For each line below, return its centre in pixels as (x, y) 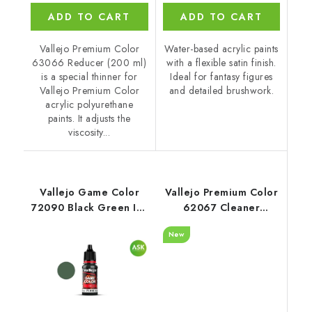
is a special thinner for (89, 77)
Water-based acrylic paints (221, 49)
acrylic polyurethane (89, 105)
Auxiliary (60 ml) (221, 223)
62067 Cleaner (221, 208)
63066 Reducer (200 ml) (89, 63)
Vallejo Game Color (90, 193)
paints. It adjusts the (89, 119)
